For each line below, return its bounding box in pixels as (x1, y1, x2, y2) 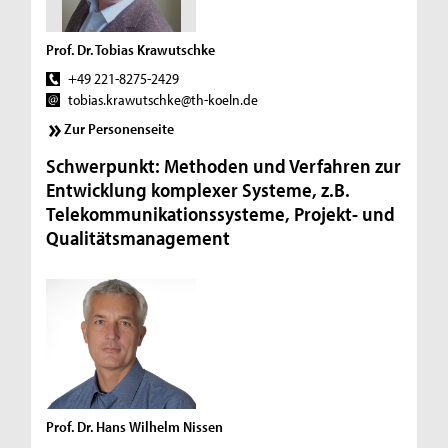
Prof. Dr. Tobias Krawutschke (46, 39, 216, 59)
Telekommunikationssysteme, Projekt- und (46, 201, 396, 227)
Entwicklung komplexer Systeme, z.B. (46, 177, 351, 203)
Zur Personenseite (64, 119, 175, 139)
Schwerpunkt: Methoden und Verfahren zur (46, 153, 402, 179)
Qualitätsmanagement (46, 225, 231, 251)
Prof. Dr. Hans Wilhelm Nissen (46, 417, 224, 437)
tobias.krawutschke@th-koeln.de (67, 89, 258, 109)
